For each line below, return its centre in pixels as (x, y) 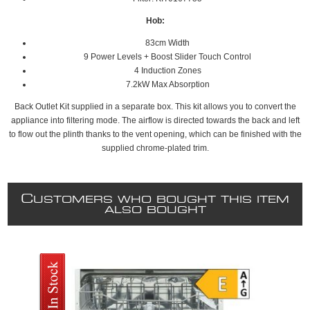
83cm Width (167, 43)
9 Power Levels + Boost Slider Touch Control (167, 57)
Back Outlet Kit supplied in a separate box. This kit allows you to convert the (155, 107)
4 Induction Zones (167, 71)
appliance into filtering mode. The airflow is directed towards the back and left (155, 120)
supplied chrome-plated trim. (155, 148)
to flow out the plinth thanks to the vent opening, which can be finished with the (155, 134)
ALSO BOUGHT (155, 210)
